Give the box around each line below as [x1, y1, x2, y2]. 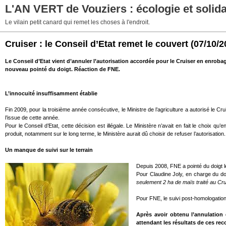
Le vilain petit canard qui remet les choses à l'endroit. [5, 19, 150, 26]
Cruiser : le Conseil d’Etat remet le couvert [5, 39, 188, 49]
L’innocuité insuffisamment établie [5, 90, 97, 96]
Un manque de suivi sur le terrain [5, 147, 93, 153]
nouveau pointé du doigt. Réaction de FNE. [5, 66, 120, 72]
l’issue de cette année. [5, 115, 60, 121]
